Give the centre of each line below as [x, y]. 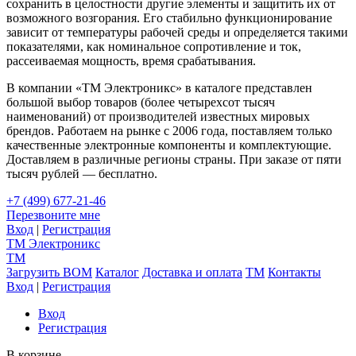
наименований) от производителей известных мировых [158, 116]
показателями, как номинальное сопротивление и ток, [154, 46]
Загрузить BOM [49, 272]
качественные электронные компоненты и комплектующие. [169, 145]
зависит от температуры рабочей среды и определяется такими [177, 32]
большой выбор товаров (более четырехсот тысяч [141, 102]
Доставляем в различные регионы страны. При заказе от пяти [174, 159]
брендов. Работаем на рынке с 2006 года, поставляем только [169, 130]
